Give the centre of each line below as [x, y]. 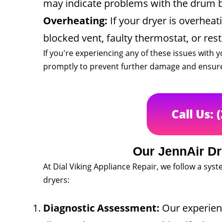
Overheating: [75, 21]
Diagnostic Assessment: [101, 208]
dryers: [56, 180]
